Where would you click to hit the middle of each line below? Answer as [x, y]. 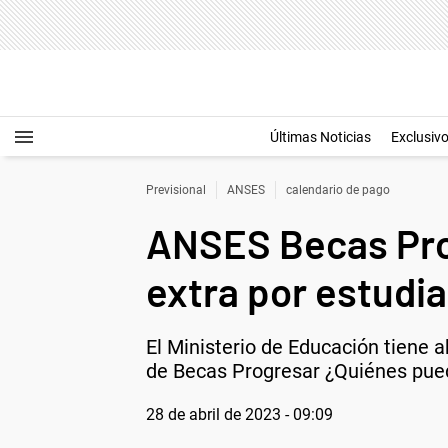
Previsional [176, 190]
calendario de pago [338, 190]
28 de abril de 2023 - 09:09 [239, 414]
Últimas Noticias [320, 137]
